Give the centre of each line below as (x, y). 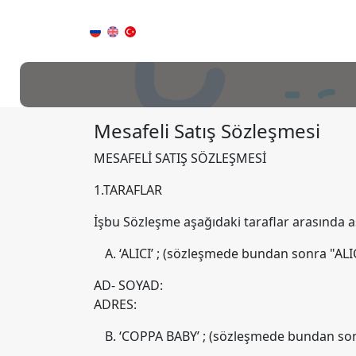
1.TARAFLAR (128, 190)
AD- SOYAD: (128, 285)
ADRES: (115, 304)
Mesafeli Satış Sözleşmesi (207, 131)
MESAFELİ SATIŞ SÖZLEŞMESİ (180, 158)
